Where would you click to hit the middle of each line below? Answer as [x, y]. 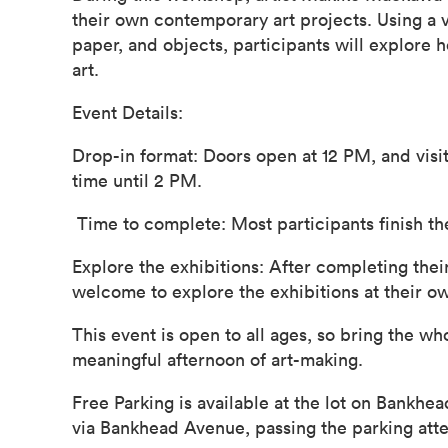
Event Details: [127, 111]
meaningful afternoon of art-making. [217, 358]
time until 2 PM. [137, 179]
